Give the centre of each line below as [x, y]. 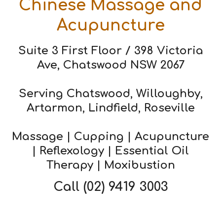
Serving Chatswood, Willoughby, [110, 93]
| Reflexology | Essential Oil [110, 150]
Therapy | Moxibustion [110, 165]
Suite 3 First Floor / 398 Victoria [110, 50]
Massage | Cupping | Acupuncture [110, 136]
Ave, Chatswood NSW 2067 [110, 65]
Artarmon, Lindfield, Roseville [110, 108]
